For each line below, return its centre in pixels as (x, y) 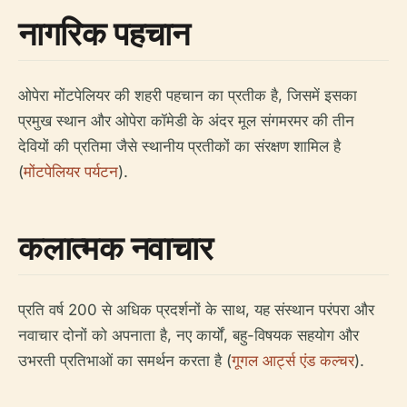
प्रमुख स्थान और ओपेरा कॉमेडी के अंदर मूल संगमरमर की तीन (186, 121)
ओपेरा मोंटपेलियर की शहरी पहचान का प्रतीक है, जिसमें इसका (188, 96)
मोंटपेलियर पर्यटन (71, 172)
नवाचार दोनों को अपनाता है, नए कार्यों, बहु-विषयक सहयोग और (189, 336)
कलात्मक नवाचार (116, 248)
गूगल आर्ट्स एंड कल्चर (293, 361)
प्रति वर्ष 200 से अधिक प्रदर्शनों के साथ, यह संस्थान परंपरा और (196, 310)
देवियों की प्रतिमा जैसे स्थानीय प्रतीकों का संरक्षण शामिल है (179, 147)
